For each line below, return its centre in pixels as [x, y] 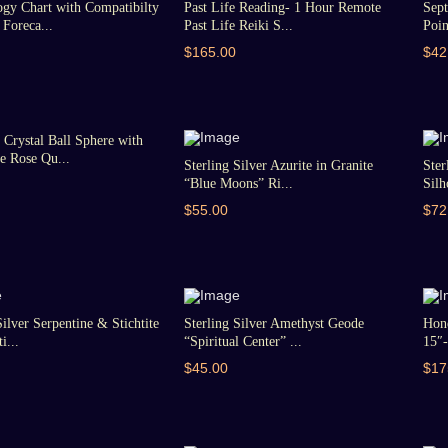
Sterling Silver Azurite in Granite [279, 165]
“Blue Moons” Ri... [239, 183]
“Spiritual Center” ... [243, 341]
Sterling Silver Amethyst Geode [274, 323]
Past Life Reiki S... [239, 25]
